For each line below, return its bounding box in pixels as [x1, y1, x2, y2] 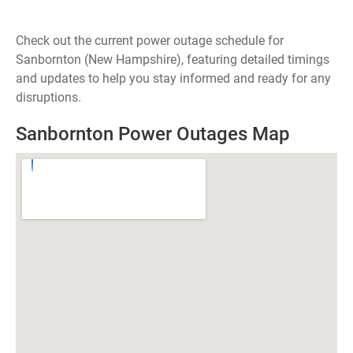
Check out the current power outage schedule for [16, 33, 284, 48]
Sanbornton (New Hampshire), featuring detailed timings [16, 52, 329, 67]
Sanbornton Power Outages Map [16, 123, 290, 145]
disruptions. [16, 90, 81, 105]
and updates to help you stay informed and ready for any [16, 71, 331, 86]
